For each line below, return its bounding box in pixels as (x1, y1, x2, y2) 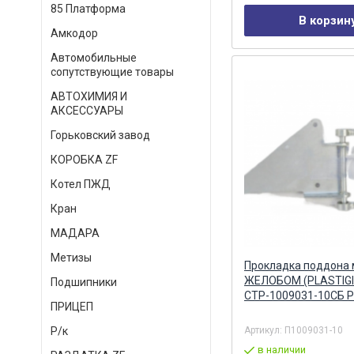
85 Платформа (51, 2, 126, 15)
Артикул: (244, 324, 284, 336)
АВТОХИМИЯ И (51, 90, 127, 103)
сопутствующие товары (51, 66, 174, 78)
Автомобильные (51, 51, 137, 64)
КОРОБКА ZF (51, 153, 118, 166)
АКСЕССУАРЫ (51, 104, 123, 117)
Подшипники (51, 276, 117, 288)
